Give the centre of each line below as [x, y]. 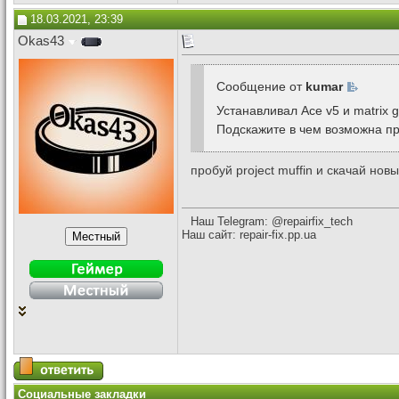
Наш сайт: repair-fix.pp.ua [249, 234]
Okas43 [41, 41]
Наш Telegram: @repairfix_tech [272, 221]
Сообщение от [261, 86]
